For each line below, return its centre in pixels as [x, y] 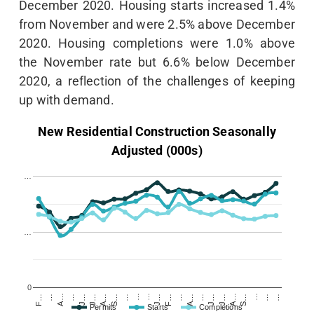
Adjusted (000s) [157, 151]
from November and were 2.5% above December [157, 25]
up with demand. [67, 100]
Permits [103, 307]
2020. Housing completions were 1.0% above [157, 43]
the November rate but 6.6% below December [157, 62]
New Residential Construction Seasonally [157, 132]
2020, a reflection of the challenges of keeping [157, 81]
